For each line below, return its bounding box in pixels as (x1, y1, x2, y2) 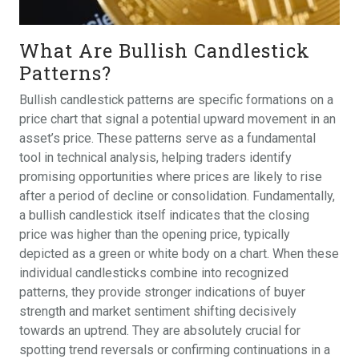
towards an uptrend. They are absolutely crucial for (19, 323, 301, 339)
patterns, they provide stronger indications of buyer (19, 284, 305, 301)
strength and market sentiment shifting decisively (19, 304, 296, 320)
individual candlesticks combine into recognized (19, 265, 288, 281)
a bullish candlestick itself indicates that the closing (19, 208, 309, 224)
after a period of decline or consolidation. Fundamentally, (19, 188, 335, 204)
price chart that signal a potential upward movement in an (19, 111, 336, 127)
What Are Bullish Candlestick (19, 38, 310, 63)
